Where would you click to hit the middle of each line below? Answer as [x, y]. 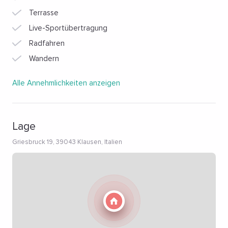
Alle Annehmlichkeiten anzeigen [66, 83]
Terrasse [44, 13]
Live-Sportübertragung [68, 28]
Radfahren [47, 43]
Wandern [44, 59]
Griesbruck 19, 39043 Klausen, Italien [67, 142]
